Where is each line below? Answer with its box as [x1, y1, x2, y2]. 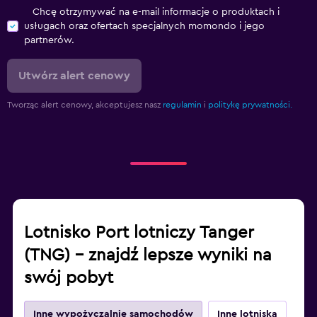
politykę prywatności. [208, 100, 292, 110]
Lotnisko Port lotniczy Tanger [24, 224, 254, 242]
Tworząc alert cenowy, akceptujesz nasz [7, 100, 163, 110]
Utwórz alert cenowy [18, 70, 130, 82]
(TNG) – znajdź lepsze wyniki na [24, 247, 272, 265]
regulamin [163, 100, 202, 110]
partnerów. [24, 35, 74, 46]
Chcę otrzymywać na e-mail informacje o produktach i [33, 7, 279, 18]
